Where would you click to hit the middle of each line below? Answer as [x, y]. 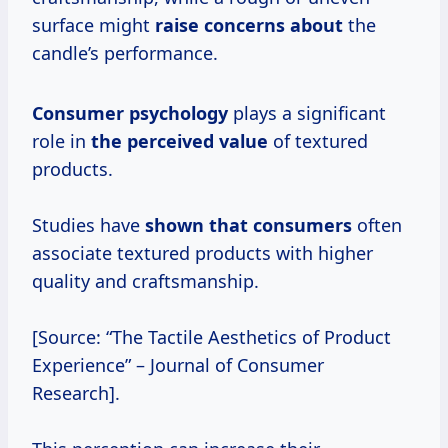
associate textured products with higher [202, 253]
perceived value [197, 141]
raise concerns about [249, 25]
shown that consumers [248, 225]
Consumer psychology [130, 113]
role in [61, 141]
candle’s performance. [125, 53]
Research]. [76, 393]
